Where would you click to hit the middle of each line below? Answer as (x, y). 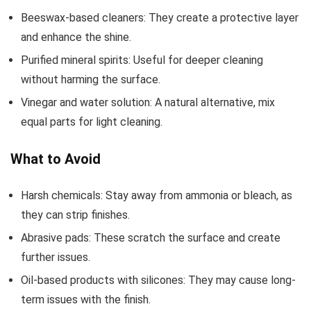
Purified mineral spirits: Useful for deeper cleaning (142, 60)
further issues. (56, 258)
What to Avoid (56, 159)
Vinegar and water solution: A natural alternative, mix (148, 103)
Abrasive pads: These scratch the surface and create (151, 238)
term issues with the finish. (86, 300)
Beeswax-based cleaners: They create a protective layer (160, 18)
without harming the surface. (91, 80)
